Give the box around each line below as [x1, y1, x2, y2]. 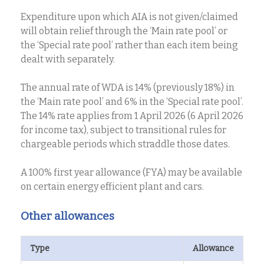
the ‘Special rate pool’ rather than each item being [21, 39, 238, 51]
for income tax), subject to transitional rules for [21, 124, 226, 136]
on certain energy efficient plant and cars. [21, 180, 204, 192]
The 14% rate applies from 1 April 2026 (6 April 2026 [21, 110, 243, 121]
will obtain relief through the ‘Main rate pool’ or [21, 25, 227, 37]
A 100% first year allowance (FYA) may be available [21, 166, 242, 178]
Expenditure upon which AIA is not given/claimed [21, 11, 238, 22]
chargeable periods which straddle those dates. [21, 138, 230, 150]
